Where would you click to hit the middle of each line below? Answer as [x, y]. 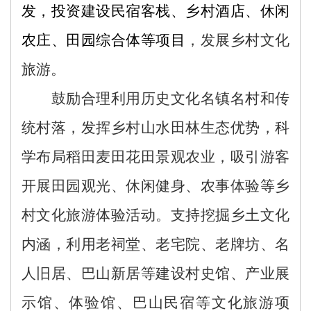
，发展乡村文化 [238, 40]
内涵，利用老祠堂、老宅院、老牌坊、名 [155, 244]
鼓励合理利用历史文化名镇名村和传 [170, 98]
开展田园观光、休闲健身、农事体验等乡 [155, 186]
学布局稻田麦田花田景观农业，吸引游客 [155, 157]
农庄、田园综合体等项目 [104, 40]
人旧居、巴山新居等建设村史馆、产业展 [155, 273]
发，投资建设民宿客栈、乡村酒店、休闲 [155, 11]
